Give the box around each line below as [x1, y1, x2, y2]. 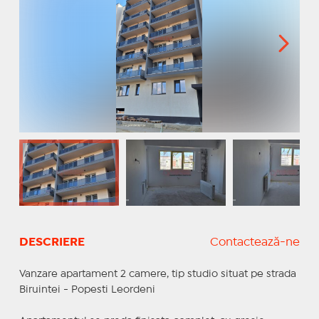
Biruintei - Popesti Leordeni [19, 285, 155, 294]
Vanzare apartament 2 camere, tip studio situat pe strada [19, 269, 296, 278]
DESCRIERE [19, 236, 85, 248]
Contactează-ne [210, 236, 300, 248]
